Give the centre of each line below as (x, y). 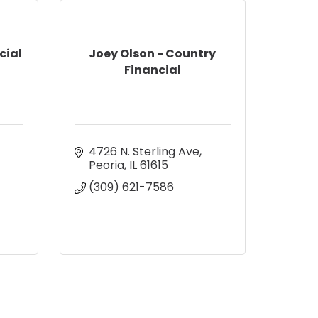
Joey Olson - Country (153, 54)
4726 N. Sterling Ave (144, 151)
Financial (152, 70)
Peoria (106, 165)
